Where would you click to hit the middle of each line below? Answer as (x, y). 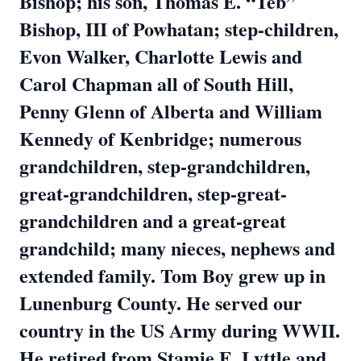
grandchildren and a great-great (153, 220)
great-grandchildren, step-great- (153, 193)
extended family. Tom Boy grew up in (172, 275)
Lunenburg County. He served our (161, 303)
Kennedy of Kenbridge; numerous (160, 138)
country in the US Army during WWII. (180, 330)
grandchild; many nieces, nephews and (177, 248)
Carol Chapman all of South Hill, (156, 83)
